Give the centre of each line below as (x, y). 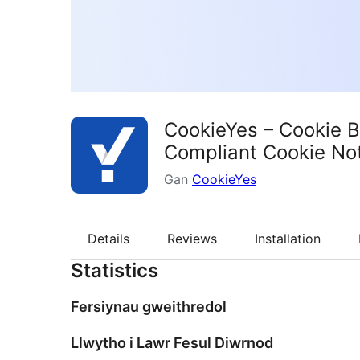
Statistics (115, 271)
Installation (288, 238)
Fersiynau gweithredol (149, 307)
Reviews (192, 238)
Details (108, 238)
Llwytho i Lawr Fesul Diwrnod (172, 343)
